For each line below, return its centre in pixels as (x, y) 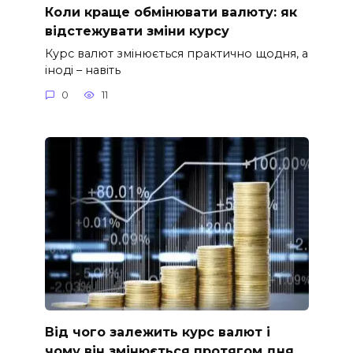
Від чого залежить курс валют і (157, 332)
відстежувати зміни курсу (137, 31)
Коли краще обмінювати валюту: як (171, 12)
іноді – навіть (82, 70)
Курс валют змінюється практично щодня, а (176, 53)
